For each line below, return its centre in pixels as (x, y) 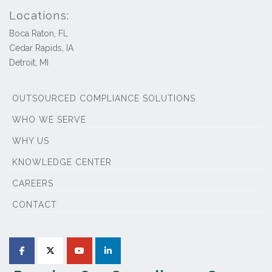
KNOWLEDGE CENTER (62, 162)
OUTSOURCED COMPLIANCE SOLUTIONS (104, 98)
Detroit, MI (29, 63)
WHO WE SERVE (49, 120)
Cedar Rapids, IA (41, 48)
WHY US (31, 141)
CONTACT (35, 205)
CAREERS (33, 183)
